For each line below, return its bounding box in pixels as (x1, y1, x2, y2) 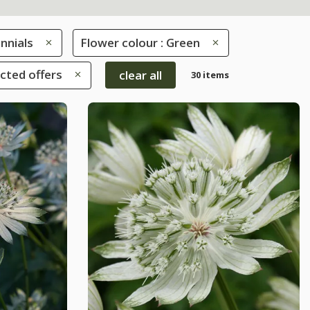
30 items (191, 68, 229, 81)
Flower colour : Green (80, 34, 200, 51)
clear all (119, 66, 162, 83)
